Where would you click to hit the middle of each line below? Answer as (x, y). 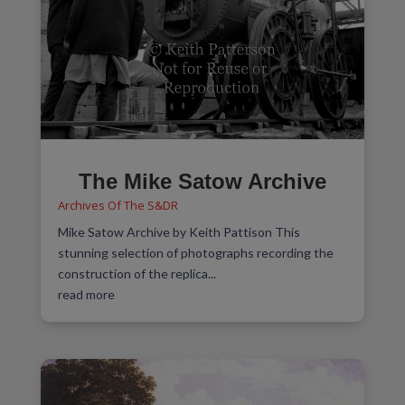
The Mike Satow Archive (202, 181)
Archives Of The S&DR (118, 205)
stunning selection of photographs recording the (195, 252)
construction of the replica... (137, 273)
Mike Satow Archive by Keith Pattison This (179, 231)
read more (86, 294)
